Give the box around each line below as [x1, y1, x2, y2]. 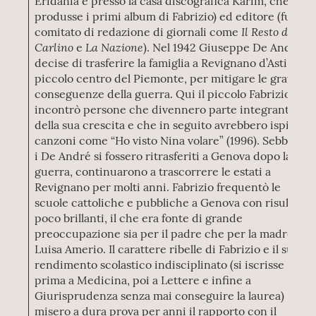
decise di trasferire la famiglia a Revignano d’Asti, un [35, 56, 308, 70]
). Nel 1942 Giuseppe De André [143, 40, 303, 54]
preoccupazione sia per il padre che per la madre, [35, 226, 297, 241]
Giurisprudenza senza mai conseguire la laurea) [35, 288, 285, 303]
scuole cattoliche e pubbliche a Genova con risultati [35, 195, 307, 209]
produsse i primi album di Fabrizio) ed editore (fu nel [35, 9, 311, 23]
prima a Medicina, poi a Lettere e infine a [35, 273, 252, 287]
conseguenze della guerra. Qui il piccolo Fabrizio [35, 87, 291, 101]
